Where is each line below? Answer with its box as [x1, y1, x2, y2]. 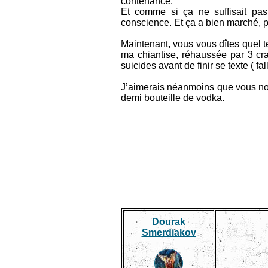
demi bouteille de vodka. [121, 93, 224, 103]
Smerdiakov [141, 227, 196, 237]
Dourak [152, 217, 185, 227]
